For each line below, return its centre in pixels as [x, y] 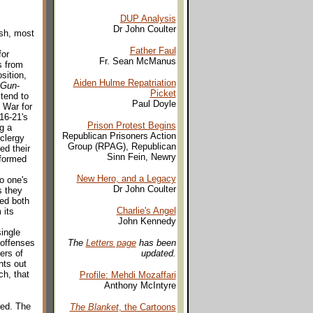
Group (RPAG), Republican [122, 146]
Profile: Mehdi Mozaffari [128, 275]
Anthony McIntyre [140, 285]
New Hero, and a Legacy [126, 179]
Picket [163, 93]
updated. [158, 253]
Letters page [111, 243]
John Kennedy [147, 221]
